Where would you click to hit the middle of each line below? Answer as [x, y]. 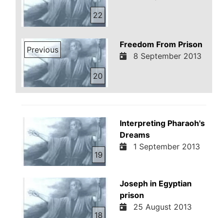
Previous [43, 50]
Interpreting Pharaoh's [162, 123]
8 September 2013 [165, 56]
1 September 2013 [164, 146]
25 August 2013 [160, 207]
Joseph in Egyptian [155, 184]
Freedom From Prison [161, 44]
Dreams [135, 135]
